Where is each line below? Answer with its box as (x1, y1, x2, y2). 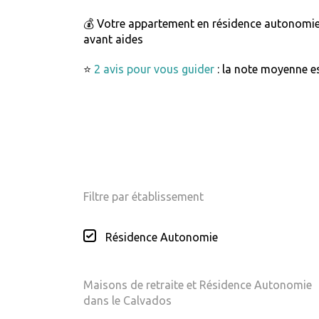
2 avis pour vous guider (94, 63, 214, 76)
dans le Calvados (83, 293, 172, 307)
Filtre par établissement (83, 189, 204, 203)
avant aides (83, 33, 143, 46)
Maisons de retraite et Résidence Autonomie (83, 278, 312, 291)
